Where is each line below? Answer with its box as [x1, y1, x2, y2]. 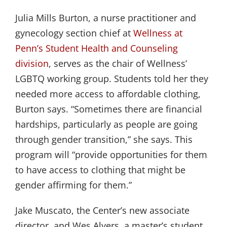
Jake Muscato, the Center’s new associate [15, 204, 190, 216]
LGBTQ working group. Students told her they [15, 72, 208, 85]
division [15, 57, 49, 69]
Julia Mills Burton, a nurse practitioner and [15, 11, 196, 24]
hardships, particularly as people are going [15, 118, 198, 130]
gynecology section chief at [15, 26, 133, 39]
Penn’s [15, 42, 43, 54]
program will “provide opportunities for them [15, 148, 207, 161]
